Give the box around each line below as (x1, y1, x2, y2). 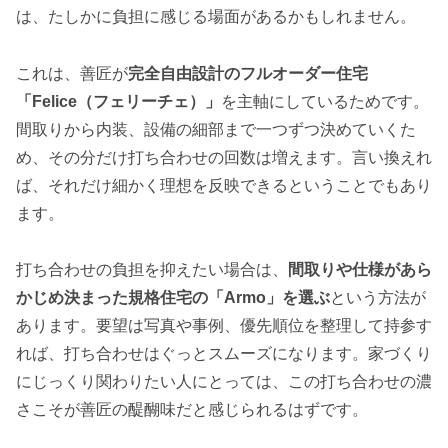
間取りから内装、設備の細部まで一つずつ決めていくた (16, 120, 416, 138)
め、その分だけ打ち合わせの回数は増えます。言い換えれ (16, 148, 432, 166)
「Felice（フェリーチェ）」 (16, 92, 221, 110)
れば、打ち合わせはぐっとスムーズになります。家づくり (16, 345, 432, 363)
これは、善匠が (16, 64, 128, 82)
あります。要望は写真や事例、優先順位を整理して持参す (16, 317, 432, 335)
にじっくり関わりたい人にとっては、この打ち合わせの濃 (16, 373, 432, 391)
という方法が (330, 289, 426, 307)
